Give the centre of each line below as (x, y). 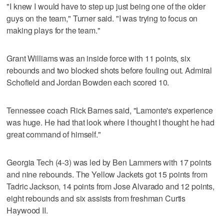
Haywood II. (27, 210)
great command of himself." (54, 134)
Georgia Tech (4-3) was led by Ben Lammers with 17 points (109, 162)
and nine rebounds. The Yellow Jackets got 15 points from (107, 174)
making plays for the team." (53, 30)
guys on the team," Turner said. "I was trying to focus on (102, 18)
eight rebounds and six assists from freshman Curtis (96, 198)
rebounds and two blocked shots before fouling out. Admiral (109, 70)
